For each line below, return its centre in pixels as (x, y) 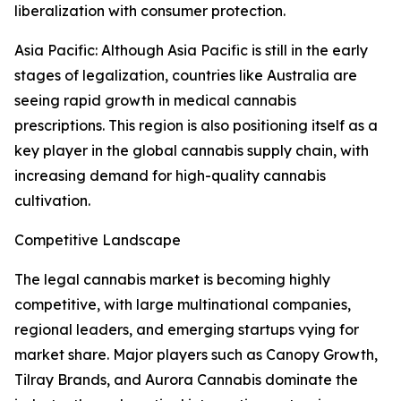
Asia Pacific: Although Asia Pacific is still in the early (191, 51)
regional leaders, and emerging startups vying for (187, 330)
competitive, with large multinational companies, (183, 305)
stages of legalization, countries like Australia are (186, 76)
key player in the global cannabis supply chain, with (192, 151)
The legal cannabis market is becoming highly (172, 280)
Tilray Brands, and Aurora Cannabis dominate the (186, 380)
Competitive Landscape (98, 240)
